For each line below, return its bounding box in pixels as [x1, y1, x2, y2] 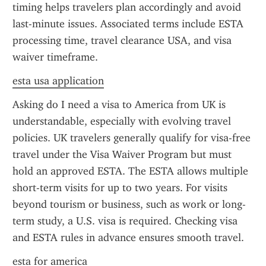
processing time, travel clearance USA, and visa [12, 34, 232, 47]
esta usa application [12, 74, 104, 87]
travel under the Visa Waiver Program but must [12, 148, 232, 161]
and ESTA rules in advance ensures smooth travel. [12, 231, 244, 244]
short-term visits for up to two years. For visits [12, 181, 227, 194]
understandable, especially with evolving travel [12, 115, 231, 128]
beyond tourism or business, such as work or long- [12, 198, 246, 211]
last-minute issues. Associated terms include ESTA [12, 17, 243, 30]
